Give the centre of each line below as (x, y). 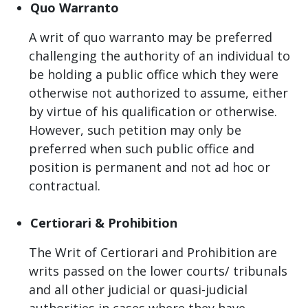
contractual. (65, 185)
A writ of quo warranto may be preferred (151, 37)
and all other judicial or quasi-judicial (138, 289)
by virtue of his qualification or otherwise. (153, 111)
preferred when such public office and (142, 148)
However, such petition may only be (135, 130)
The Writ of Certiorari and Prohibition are (153, 252)
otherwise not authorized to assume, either (158, 92)
